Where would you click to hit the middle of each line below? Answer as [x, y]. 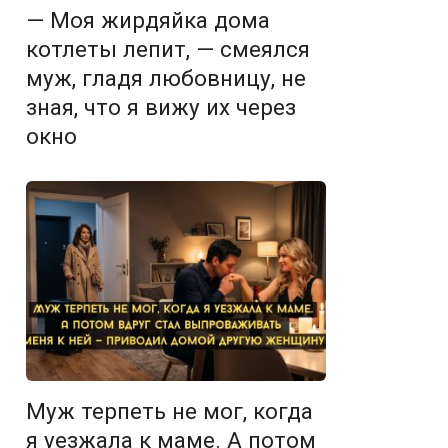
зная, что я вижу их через [161, 107]
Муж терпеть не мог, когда [169, 411]
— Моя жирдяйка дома [148, 20]
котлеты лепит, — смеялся [168, 49]
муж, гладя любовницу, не [166, 78]
